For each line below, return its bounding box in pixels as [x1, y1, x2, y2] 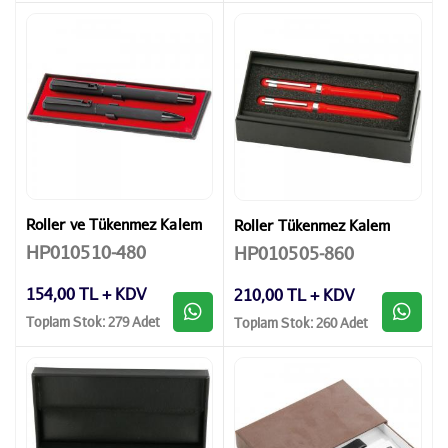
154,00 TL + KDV [26, 283, 146, 303]
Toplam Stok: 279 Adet [26, 313, 161, 331]
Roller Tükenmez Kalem [234, 215, 391, 234]
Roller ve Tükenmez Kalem [26, 214, 202, 233]
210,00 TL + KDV [234, 284, 354, 304]
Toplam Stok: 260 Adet [234, 314, 369, 332]
